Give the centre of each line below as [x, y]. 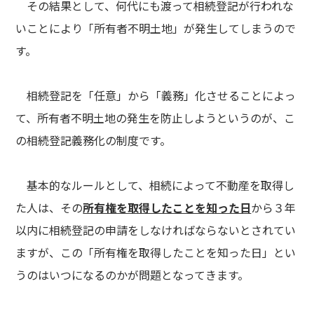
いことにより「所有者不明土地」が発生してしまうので [156, 28]
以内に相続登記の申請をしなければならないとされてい [156, 230]
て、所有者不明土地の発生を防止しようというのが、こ [156, 118]
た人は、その [49, 207]
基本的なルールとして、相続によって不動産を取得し [155, 185]
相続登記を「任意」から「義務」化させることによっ [156, 95]
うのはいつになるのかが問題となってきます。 [132, 275]
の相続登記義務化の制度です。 [94, 140]
